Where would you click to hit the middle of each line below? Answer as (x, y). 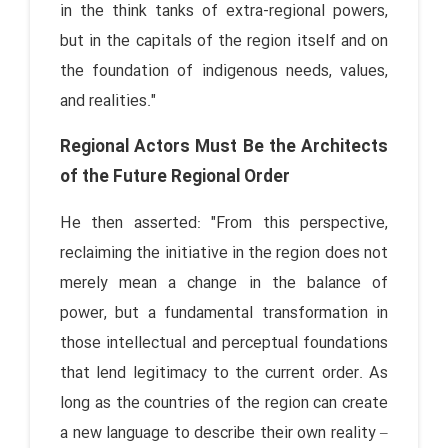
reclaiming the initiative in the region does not (224, 253)
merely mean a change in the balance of (224, 283)
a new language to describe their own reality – (224, 433)
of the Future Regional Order (175, 177)
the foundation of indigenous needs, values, (224, 71)
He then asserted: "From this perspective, (224, 223)
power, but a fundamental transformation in (224, 313)
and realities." (108, 101)
